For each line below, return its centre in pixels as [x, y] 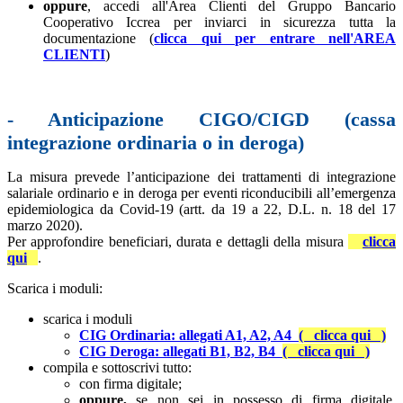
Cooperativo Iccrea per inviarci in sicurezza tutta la [219, 22]
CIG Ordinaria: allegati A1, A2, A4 [189, 335]
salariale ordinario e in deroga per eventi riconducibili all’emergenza [201, 193]
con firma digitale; [132, 384]
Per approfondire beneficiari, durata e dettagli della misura [178, 242]
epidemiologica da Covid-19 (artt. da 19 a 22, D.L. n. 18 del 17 [201, 209]
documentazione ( [99, 38]
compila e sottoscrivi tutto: [117, 367]
